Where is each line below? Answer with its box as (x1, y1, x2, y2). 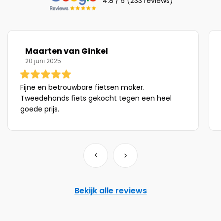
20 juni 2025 (25, 57, 61, 65)
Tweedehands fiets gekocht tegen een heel (20, 93, 172, 103)
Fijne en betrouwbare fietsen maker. (20, 82, 145, 92)
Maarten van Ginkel (25, 45, 108, 57)
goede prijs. (20, 104, 59, 114)
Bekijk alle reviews (74, 185, 147, 196)
